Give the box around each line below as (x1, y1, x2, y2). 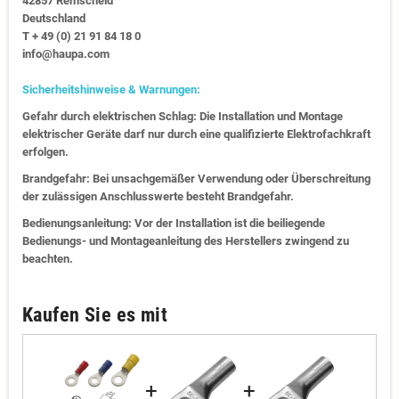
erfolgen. (22, 144, 69, 159)
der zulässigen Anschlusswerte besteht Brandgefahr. (22, 189, 294, 203)
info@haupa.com (22, 46, 110, 61)
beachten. (22, 251, 73, 265)
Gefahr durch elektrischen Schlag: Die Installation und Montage (22, 109, 343, 123)
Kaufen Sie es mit (22, 303, 168, 326)
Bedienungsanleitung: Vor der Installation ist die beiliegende (22, 216, 325, 230)
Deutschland (22, 11, 85, 25)
